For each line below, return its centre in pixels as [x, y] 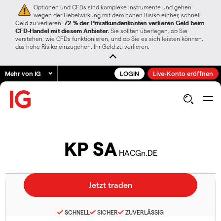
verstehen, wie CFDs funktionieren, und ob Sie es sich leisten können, [109, 38]
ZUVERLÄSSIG [145, 212]
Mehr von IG [23, 73]
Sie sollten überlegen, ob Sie [148, 31]
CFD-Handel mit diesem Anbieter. [62, 31]
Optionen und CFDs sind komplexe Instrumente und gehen [112, 7]
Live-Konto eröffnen [183, 73]
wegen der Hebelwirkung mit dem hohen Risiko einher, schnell [117, 15]
